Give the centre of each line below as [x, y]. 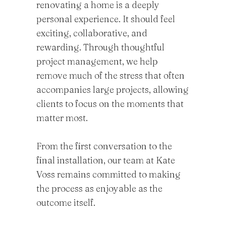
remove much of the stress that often [110, 75]
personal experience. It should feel [106, 19]
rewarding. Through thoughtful [100, 47]
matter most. [62, 118]
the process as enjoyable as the [99, 188]
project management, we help [97, 61]
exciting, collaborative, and [92, 33]
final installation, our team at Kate [106, 160]
